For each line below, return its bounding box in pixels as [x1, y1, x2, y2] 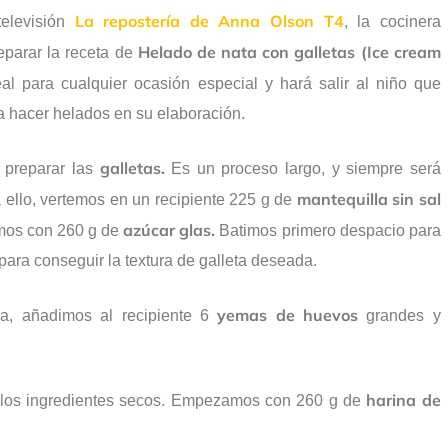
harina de [366, 390, 441, 411]
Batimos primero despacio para [215, 222, 441, 240]
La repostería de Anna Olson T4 [74, 11, 344, 32]
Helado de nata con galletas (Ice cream [137, 42, 441, 63]
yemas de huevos [217, 305, 359, 326]
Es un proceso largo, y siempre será [164, 160, 441, 178]
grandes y [358, 307, 441, 325]
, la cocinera [343, 13, 441, 31]
